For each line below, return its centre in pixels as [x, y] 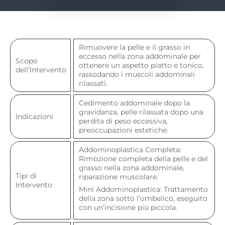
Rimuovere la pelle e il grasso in [134, 47]
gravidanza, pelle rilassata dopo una [141, 112]
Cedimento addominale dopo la [134, 103]
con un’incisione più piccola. [128, 207]
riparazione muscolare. [119, 177]
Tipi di [26, 176]
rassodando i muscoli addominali [137, 74]
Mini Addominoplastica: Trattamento [143, 189]
